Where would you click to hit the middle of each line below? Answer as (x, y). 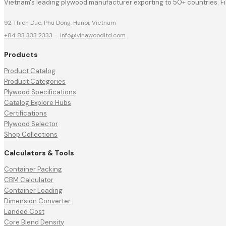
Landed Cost (24, 212)
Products (21, 54)
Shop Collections (31, 134)
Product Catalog (30, 71)
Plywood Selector (31, 124)
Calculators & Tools (39, 153)
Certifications (25, 113)
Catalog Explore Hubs (38, 102)
